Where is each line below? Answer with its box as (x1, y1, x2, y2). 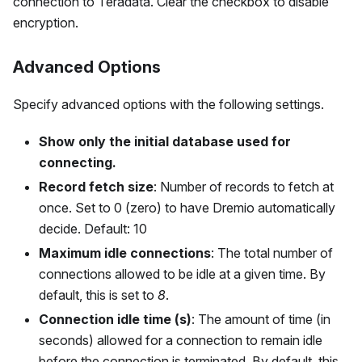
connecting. (39, 154, 116, 171)
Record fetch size (39, 179, 154, 196)
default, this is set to (39, 287, 158, 304)
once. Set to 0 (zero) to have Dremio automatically (39, 200, 335, 217)
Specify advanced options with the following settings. (13, 96, 324, 113)
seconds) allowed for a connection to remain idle (39, 332, 322, 349)
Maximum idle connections (39, 245, 211, 262)
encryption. (13, 15, 78, 32)
